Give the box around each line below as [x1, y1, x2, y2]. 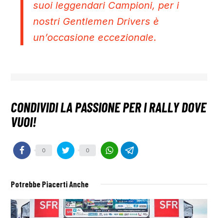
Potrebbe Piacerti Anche [11, 179, 89, 189]
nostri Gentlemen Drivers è [33, 16, 160, 28]
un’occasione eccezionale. [33, 32, 157, 44]
